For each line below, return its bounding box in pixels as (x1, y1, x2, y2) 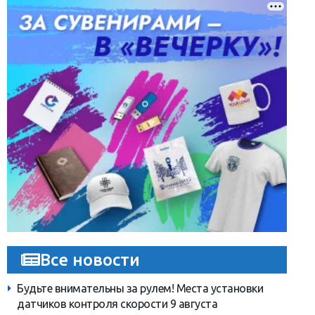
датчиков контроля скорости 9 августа (17, 297, 217, 311)
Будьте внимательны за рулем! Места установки (17, 282, 263, 295)
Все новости (40, 250, 140, 269)
